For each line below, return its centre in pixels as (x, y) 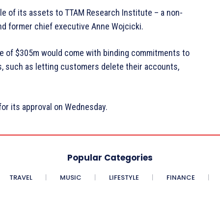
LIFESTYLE (124, 177)
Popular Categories (110, 157)
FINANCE (180, 177)
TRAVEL (21, 177)
